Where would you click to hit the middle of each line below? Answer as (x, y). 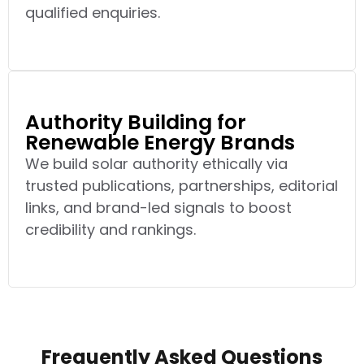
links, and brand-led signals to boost (158, 207)
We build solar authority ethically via (156, 163)
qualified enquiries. (93, 12)
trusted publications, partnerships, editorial (182, 185)
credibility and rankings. (110, 229)
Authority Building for (136, 122)
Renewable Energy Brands (160, 142)
